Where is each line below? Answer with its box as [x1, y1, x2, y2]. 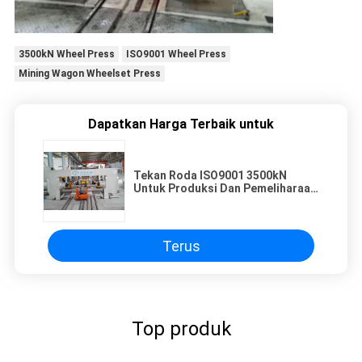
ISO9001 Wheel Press [125, 48, 226, 61]
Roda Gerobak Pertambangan [133, 195, 292, 208]
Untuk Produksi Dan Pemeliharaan [133, 182, 317, 196]
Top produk [131, 318, 231, 341]
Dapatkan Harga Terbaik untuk [88, 116, 274, 133]
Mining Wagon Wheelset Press [18, 68, 161, 80]
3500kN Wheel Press [18, 48, 115, 61]
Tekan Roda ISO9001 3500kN [133, 169, 287, 183]
